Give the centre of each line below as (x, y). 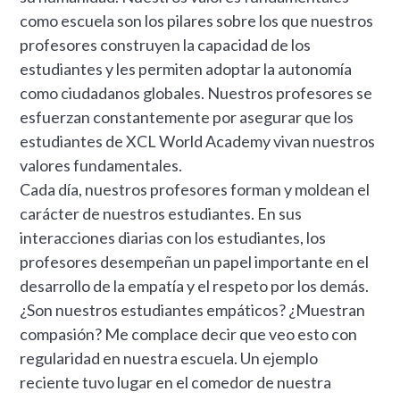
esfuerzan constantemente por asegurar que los (187, 117)
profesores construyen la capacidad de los (166, 44)
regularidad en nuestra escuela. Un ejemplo (169, 358)
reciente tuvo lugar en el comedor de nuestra (176, 382)
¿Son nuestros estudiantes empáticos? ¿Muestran (193, 309)
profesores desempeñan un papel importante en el (195, 261)
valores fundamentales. (101, 165)
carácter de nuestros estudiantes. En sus (161, 213)
